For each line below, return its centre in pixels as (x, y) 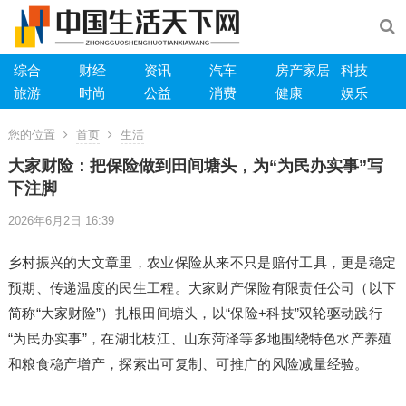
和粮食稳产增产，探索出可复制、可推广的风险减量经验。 (188, 364)
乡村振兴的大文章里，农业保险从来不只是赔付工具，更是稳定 (202, 262)
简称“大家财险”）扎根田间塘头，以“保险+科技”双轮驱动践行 (195, 313)
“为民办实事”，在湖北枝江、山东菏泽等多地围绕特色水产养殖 (200, 338)
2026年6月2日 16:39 (61, 221)
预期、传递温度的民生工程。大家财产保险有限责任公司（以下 (202, 288)
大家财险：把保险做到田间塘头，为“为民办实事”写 (195, 166)
